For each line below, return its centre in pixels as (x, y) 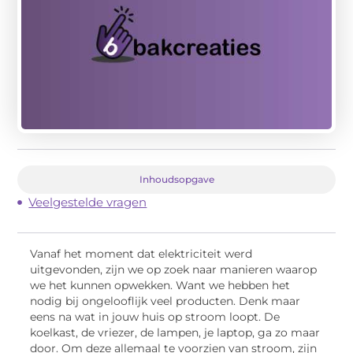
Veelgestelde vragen (88, 202)
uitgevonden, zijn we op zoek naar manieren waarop (174, 270)
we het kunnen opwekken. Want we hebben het (160, 286)
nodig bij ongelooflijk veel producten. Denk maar (165, 301)
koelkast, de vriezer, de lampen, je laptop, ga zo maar (175, 333)
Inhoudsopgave (176, 179)
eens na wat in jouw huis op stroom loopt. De (155, 317)
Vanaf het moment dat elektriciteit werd (141, 254)
